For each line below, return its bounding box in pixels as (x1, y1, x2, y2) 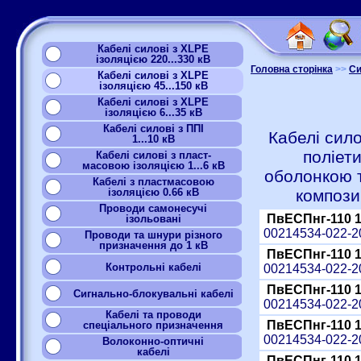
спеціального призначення (83, 319, 223, 331)
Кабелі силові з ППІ (102, 122, 204, 135)
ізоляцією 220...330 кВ (96, 53, 210, 65)
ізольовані (125, 213, 181, 225)
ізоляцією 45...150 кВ (98, 80, 208, 92)
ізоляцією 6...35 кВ (104, 106, 202, 118)
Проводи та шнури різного (84, 229, 222, 241)
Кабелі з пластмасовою (92, 176, 214, 188)
